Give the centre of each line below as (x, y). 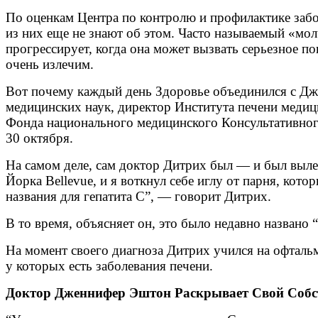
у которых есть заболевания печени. (109, 265)
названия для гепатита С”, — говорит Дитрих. (138, 196)
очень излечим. (50, 64)
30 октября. (39, 138)
